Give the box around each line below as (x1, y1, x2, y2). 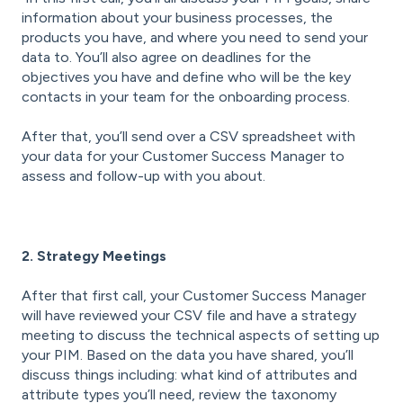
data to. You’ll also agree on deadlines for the (22, 48, 311, 66)
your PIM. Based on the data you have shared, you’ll (22, 346, 354, 364)
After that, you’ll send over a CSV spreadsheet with (22, 128, 355, 146)
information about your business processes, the (22, 8, 333, 26)
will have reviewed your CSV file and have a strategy (22, 307, 356, 325)
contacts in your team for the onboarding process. (22, 87, 350, 105)
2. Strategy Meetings (22, 246, 166, 264)
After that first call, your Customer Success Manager (22, 287, 366, 305)
